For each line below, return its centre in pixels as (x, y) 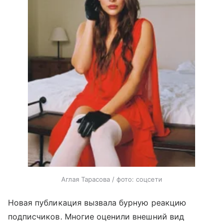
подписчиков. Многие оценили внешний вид (96, 216)
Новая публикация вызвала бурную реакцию (97, 202)
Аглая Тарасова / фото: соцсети (111, 179)
